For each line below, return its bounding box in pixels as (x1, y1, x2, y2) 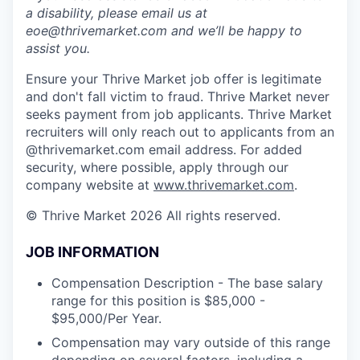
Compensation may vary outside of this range (51, 333, 330, 350)
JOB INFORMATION (26, 243, 159, 260)
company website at (26, 176, 153, 193)
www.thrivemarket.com (153, 176, 294, 193)
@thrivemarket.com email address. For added (26, 141, 302, 157)
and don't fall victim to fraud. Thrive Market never (26, 88, 329, 104)
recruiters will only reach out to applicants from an (26, 123, 334, 140)
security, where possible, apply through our (26, 158, 288, 175)
